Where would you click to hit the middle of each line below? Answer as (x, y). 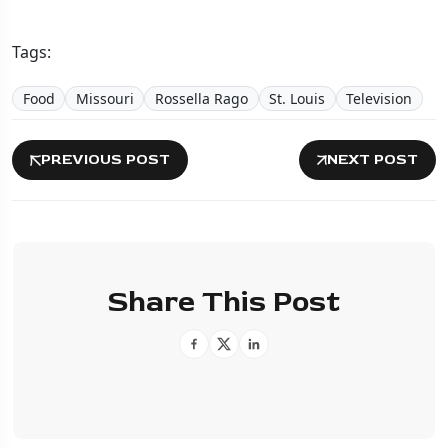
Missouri (104, 98)
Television (379, 98)
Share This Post (224, 302)
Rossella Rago (201, 98)
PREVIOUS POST (105, 160)
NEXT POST (372, 160)
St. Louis (297, 98)
